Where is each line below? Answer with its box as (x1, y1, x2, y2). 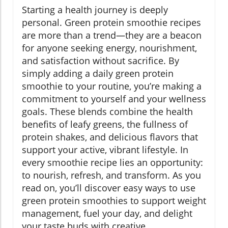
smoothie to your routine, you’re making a (22, 80, 202, 93)
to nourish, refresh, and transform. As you (22, 169, 201, 182)
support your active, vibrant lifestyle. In (22, 144, 188, 156)
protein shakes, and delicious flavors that (22, 131, 198, 144)
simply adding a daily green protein (22, 67, 174, 80)
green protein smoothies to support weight (22, 194, 206, 207)
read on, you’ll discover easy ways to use (22, 182, 195, 194)
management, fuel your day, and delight (22, 207, 192, 220)
